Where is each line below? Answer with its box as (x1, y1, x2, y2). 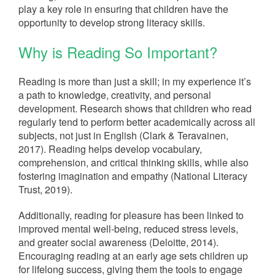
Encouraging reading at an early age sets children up (18, 249, 248, 263)
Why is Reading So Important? (18, 41, 217, 63)
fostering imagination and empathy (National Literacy (18, 169, 247, 183)
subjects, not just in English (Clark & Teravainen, (18, 128, 228, 142)
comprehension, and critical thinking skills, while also (18, 155, 249, 169)
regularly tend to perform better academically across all (18, 115, 255, 129)
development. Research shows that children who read (18, 101, 252, 115)
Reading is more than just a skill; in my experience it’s (18, 74, 251, 88)
